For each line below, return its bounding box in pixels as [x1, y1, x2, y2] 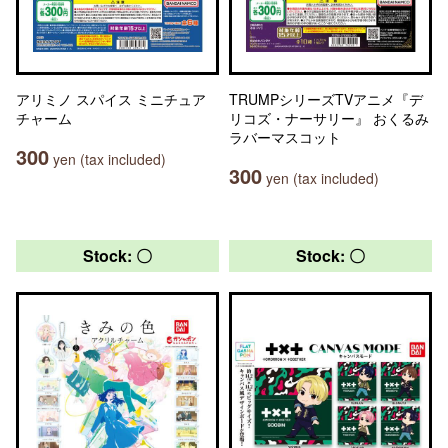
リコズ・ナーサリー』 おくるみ [229, 108, 429, 128]
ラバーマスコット [229, 127, 341, 147]
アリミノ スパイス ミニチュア [16, 89, 206, 109]
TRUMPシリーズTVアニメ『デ [229, 89, 423, 109]
